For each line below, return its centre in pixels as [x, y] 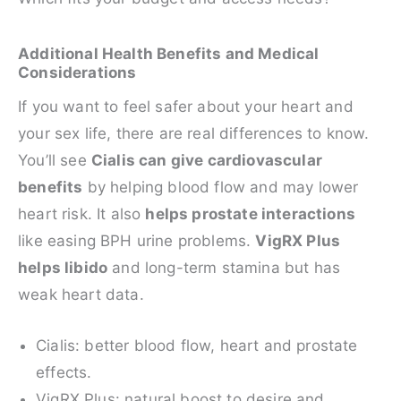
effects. [64, 373]
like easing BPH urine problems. [137, 241]
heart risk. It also [82, 214]
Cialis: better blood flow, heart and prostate [197, 346]
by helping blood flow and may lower [221, 188]
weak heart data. [81, 295]
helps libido [63, 268]
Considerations [77, 73]
